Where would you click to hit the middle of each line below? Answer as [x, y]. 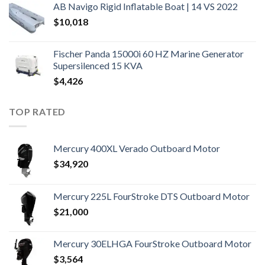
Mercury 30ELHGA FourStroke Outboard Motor [152, 243]
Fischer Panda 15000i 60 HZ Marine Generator [148, 54]
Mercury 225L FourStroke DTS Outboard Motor [151, 196]
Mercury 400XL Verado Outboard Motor [137, 148]
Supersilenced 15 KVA [98, 66]
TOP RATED [38, 112]
